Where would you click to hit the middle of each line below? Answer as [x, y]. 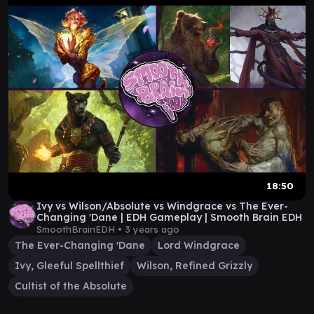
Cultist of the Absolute [71, 286]
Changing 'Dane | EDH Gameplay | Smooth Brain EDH [169, 217]
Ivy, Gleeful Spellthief [69, 266]
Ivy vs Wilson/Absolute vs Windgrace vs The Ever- [162, 206]
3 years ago [152, 229]
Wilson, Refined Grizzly [194, 266]
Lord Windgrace [199, 245]
